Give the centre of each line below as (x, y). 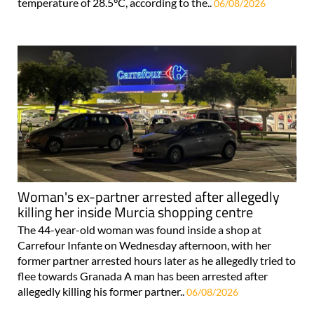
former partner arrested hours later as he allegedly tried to (157, 260)
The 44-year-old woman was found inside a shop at (139, 229)
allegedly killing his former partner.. (102, 291)
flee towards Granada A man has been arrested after (143, 275)
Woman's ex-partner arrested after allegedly (149, 196)
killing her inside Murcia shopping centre (135, 212)
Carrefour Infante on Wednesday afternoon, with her (144, 245)
